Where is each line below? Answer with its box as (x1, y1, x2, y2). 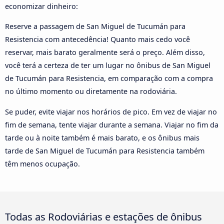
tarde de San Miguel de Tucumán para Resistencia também (5, 145, 204, 155)
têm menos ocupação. (5, 158, 80, 168)
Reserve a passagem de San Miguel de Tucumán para (5, 21, 185, 31)
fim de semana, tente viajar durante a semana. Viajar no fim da (5, 119, 218, 129)
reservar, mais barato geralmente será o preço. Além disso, (5, 47, 205, 57)
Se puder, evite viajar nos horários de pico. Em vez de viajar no (5, 106, 217, 116)
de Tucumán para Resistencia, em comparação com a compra (5, 73, 213, 83)
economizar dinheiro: (5, 1, 78, 11)
